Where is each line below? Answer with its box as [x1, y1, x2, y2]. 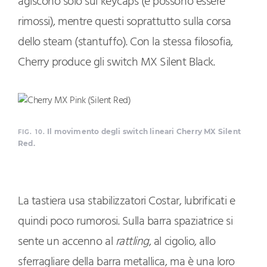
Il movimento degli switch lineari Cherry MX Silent [45, 127, 241, 136]
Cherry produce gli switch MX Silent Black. [18, 53, 215, 73]
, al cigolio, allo [148, 232, 216, 252]
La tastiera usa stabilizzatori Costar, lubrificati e [18, 192, 235, 212]
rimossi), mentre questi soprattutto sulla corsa [18, 13, 231, 32]
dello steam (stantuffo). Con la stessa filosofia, [18, 33, 233, 52]
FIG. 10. [18, 128, 45, 136]
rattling [115, 232, 149, 252]
